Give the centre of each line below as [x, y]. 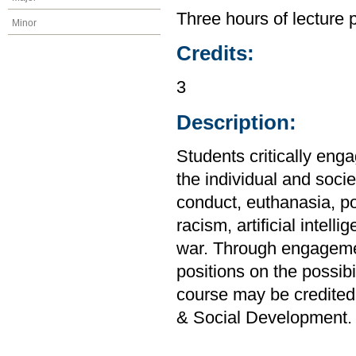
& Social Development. [264, 318]
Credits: [215, 54]
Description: [236, 122]
